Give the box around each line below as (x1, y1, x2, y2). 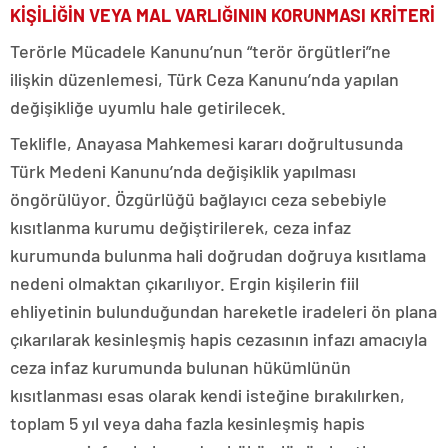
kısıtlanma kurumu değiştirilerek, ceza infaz (10, 216, 351, 239)
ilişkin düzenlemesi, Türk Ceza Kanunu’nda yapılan (10, 68, 399, 91)
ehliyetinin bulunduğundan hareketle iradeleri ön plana (10, 300, 437, 323)
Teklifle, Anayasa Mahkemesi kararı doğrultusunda (10, 132, 403, 155)
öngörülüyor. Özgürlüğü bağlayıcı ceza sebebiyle (10, 188, 387, 211)
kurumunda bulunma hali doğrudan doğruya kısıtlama (10, 244, 426, 267)
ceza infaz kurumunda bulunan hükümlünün (10, 356, 351, 379)
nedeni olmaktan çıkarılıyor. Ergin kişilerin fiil (10, 272, 359, 295)
